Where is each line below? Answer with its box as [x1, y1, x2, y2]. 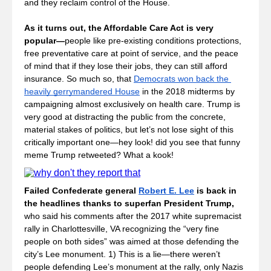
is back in [194, 186, 237, 195]
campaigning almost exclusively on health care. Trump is [24, 99, 240, 109]
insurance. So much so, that [24, 74, 134, 83]
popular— [24, 36, 65, 45]
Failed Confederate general [24, 186, 139, 195]
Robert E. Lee [139, 186, 194, 195]
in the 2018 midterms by [140, 87, 235, 96]
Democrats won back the [134, 74, 229, 83]
